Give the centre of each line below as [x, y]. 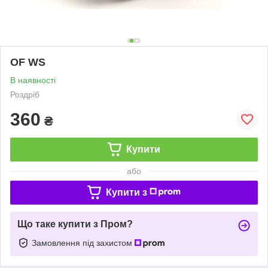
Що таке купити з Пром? [75, 224]
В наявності [33, 80]
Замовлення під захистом [83, 243]
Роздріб [25, 94]
